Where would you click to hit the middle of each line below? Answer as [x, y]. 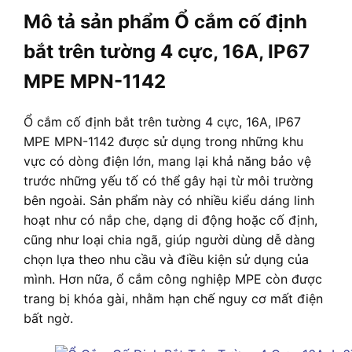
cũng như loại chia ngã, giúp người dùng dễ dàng [169, 239]
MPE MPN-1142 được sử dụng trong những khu [163, 141]
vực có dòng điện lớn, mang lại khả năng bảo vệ [167, 161]
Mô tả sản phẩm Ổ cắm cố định [165, 22]
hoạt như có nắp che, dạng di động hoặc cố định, [170, 220]
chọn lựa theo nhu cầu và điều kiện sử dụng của [166, 259]
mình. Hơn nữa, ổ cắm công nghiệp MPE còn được [173, 279]
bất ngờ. [48, 318]
